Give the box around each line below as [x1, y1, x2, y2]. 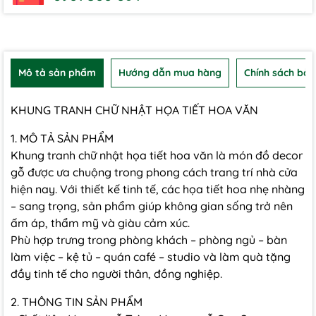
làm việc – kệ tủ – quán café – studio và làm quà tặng [11, 250, 291, 264]
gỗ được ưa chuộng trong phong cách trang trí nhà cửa [11, 165, 298, 179]
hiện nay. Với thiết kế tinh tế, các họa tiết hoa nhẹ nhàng [11, 182, 305, 196]
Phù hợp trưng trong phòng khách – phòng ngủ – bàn [11, 233, 287, 247]
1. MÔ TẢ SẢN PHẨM [11, 131, 114, 145]
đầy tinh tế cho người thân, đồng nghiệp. [11, 267, 222, 281]
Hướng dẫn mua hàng [119, 66, 221, 79]
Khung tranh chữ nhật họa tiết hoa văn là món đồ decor [11, 148, 303, 162]
